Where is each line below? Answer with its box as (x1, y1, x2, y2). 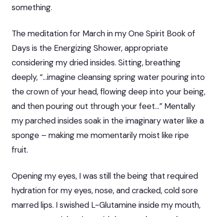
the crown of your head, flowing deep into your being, (12, 86, 205, 97)
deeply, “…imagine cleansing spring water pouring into (12, 71, 205, 82)
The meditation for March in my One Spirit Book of (12, 28, 195, 39)
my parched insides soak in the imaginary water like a (12, 115, 204, 126)
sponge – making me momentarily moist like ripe (12, 129, 189, 140)
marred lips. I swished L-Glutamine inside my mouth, (12, 199, 201, 210)
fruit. (12, 144, 28, 155)
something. (12, 1, 52, 13)
